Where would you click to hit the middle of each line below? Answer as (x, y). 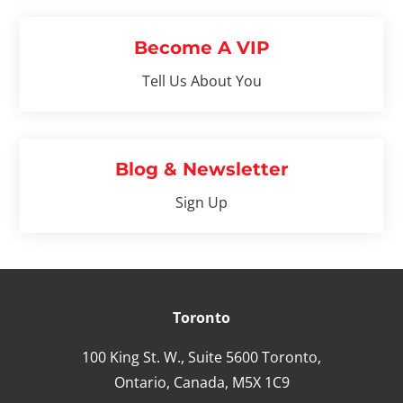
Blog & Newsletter (201, 169)
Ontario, (143, 382)
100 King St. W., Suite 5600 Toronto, (201, 357)
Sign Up (201, 202)
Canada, (201, 382)
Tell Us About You (201, 81)
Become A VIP (201, 47)
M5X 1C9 (259, 382)
